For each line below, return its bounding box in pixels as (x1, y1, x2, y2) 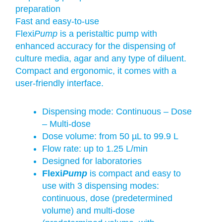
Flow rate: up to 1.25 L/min (42, 143, 148, 154)
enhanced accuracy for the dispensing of (15, 41, 176, 52)
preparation (15, 4, 61, 14)
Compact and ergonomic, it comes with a (15, 66, 177, 76)
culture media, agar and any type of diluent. (15, 54, 187, 64)
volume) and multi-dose (42, 205, 135, 216)
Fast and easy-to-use (15, 16, 100, 27)
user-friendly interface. (15, 78, 104, 89)
